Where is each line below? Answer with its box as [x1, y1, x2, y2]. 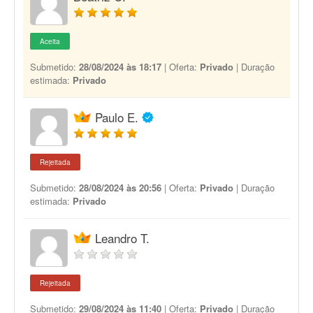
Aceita [40, 36, 60, 46]
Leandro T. [95, 229, 150, 247]
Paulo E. [95, 108, 138, 126]
